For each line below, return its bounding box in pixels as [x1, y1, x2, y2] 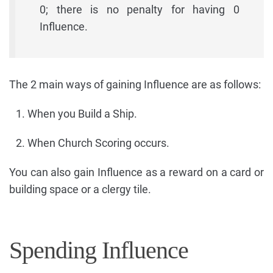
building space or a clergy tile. [9, 182, 151, 196]
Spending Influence [9, 236, 188, 264]
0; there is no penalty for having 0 [40, 2, 239, 16]
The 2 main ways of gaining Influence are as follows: [9, 77, 261, 91]
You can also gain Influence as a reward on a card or [9, 165, 264, 179]
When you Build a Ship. [27, 107, 137, 120]
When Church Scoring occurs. [27, 136, 169, 149]
